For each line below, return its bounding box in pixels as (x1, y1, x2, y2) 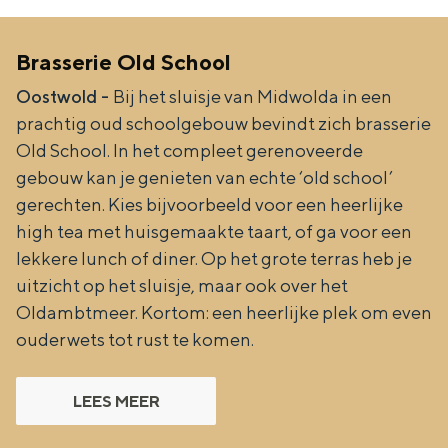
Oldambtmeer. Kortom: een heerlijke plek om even (16, 302, 432, 323)
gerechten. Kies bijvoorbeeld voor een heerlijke (16, 194, 403, 215)
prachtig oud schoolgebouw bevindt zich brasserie (16, 113, 431, 134)
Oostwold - (16, 86, 113, 107)
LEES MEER (72, 392, 160, 411)
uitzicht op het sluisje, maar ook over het (16, 275, 348, 296)
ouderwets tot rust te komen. (16, 329, 254, 350)
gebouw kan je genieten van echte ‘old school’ (16, 167, 393, 188)
